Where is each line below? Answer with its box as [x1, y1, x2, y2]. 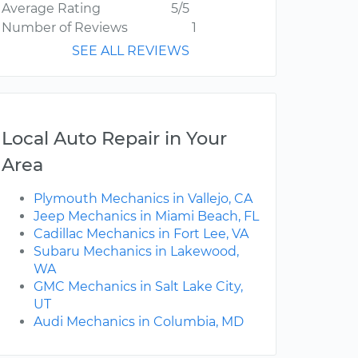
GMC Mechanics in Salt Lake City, [34, 279, 243, 295]
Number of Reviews [2, 20, 128, 36]
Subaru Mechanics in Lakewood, [34, 244, 239, 260]
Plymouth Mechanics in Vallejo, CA [34, 191, 253, 207]
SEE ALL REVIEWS [72, 43, 189, 59]
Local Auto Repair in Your [2, 127, 227, 150]
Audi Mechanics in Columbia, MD [34, 314, 244, 330]
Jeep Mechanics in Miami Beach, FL [34, 209, 259, 225]
